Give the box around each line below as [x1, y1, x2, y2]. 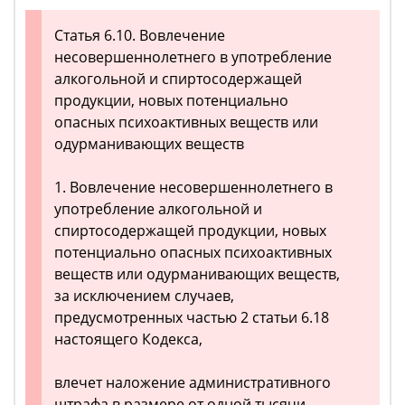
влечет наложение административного [54, 372, 331, 392]
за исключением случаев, [54, 286, 234, 306]
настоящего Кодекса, [54, 329, 202, 349]
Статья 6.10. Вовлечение [54, 25, 225, 45]
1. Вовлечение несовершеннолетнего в [54, 177, 333, 197]
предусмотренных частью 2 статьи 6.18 [54, 307, 329, 327]
